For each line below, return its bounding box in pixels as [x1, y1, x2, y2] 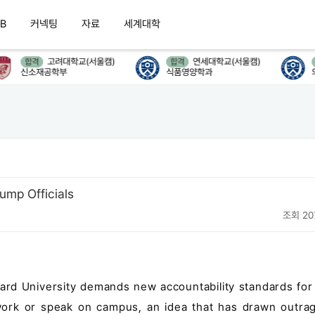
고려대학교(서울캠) [35, 56, 103, 67]
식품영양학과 [154, 67, 201, 77]
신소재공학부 [8, 67, 56, 77]
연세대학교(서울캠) [181, 56, 249, 67]
